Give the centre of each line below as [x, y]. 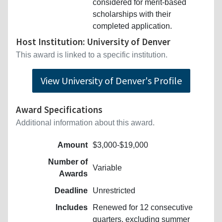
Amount [73, 145]
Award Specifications [59, 109]
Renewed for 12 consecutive [143, 207]
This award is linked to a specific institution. [92, 55]
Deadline [71, 190]
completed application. [132, 26]
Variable [107, 167]
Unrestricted [114, 190]
